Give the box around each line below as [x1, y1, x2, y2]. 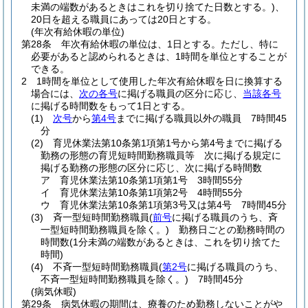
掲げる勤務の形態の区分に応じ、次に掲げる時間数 [41, 162, 262, 173]
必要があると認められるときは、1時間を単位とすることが [31, 51, 287, 62]
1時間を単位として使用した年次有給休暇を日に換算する [36, 76, 283, 87]
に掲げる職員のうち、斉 [172, 212, 278, 223]
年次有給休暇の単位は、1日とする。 [61, 38, 221, 49]
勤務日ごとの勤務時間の [169, 224, 285, 235]
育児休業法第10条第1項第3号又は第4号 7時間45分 [60, 199, 287, 210]
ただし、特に [221, 38, 278, 49]
